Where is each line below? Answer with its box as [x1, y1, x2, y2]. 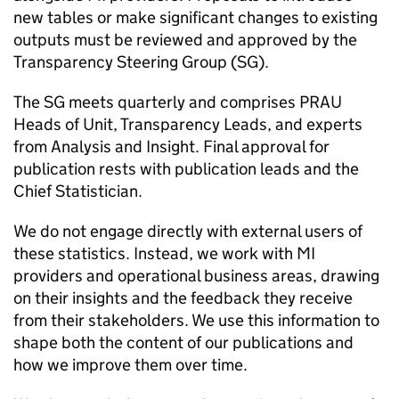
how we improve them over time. [13, 354, 248, 375]
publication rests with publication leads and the [13, 159, 359, 179]
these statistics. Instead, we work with [13, 243, 297, 264]
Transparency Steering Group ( [13, 52, 237, 72]
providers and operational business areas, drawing [13, 265, 379, 286]
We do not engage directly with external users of [13, 221, 362, 241]
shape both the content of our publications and [13, 332, 354, 353]
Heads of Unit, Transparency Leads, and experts [13, 114, 362, 134]
